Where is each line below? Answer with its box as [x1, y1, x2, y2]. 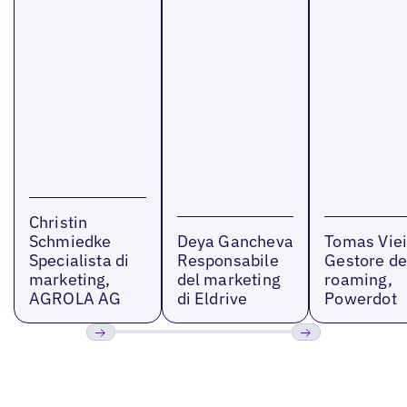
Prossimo [291, 348, 360, 370]
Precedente [85, 348, 167, 370]
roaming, [324, 268, 392, 290]
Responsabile [176, 249, 279, 271]
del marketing [176, 268, 281, 290]
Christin [28, 211, 88, 233]
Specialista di [28, 249, 130, 271]
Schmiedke [28, 230, 112, 252]
